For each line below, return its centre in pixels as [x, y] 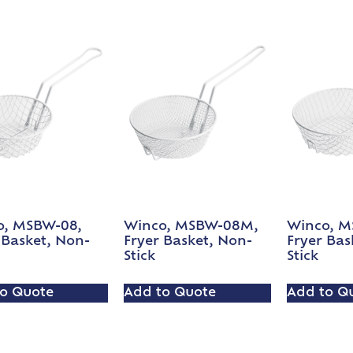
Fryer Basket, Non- [188, 242]
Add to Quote [170, 294]
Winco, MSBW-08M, [191, 227]
